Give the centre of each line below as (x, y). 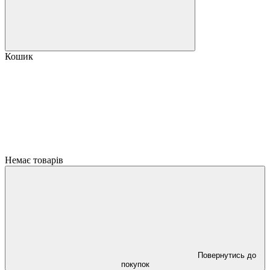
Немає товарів (34, 160)
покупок (135, 264)
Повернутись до (227, 255)
